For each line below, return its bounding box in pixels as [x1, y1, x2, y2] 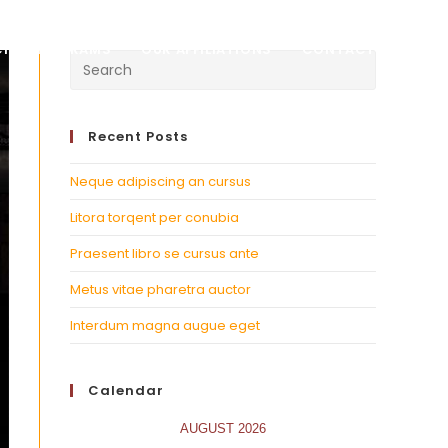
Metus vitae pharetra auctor [70, 280, 251, 299]
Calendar [88, 381, 164, 400]
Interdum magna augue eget [70, 316, 260, 335]
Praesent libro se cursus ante [70, 244, 259, 263]
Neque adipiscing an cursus [70, 172, 251, 191]
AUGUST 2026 [180, 421, 266, 436]
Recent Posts [88, 127, 188, 146]
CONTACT [301, 40, 376, 59]
